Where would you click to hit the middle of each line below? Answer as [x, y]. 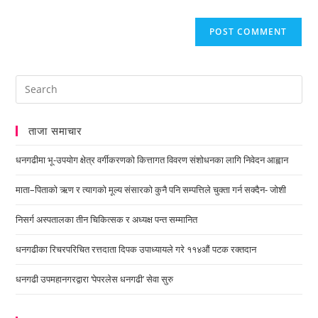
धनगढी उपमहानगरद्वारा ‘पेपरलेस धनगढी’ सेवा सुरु [95, 279]
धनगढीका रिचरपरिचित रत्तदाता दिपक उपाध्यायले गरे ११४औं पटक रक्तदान [136, 249]
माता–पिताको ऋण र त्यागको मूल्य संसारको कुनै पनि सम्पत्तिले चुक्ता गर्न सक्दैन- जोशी [151, 189]
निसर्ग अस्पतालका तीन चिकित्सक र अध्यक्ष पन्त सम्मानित [107, 219]
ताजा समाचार [56, 130]
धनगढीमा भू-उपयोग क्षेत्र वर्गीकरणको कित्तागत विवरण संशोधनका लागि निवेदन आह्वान [152, 159]
